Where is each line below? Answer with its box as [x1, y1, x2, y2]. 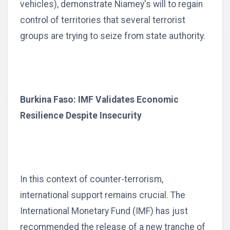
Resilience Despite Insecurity [20, 110, 142, 121]
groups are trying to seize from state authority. [20, 31, 205, 42]
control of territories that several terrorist [20, 15, 185, 26]
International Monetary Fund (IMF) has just [20, 206, 188, 217]
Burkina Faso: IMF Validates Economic [20, 94, 179, 105]
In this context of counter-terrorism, [20, 174, 163, 185]
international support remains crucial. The [20, 190, 185, 201]
